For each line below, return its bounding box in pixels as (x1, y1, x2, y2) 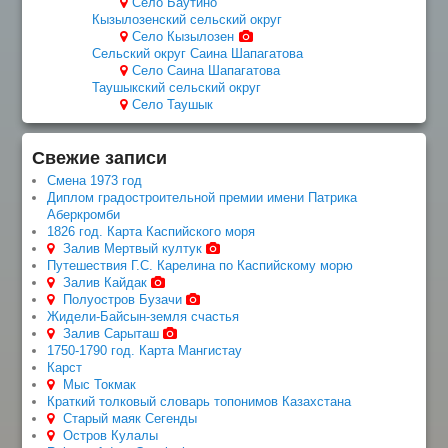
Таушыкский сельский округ (92, 79, 262, 95)
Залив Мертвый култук (63, 240, 203, 256)
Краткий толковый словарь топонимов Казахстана (47, 393, 352, 409)
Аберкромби (47, 206, 121, 222)
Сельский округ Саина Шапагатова (92, 45, 304, 61)
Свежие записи (32, 143, 168, 170)
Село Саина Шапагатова (131, 62, 280, 78)
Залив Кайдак (63, 274, 148, 290)
